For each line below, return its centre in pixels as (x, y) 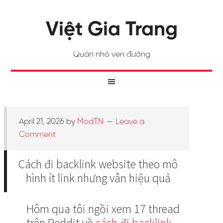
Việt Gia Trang (111, 30)
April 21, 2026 (42, 122)
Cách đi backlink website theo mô (98, 164)
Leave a (130, 122)
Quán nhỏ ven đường (111, 55)
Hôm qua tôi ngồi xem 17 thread (103, 209)
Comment (37, 135)
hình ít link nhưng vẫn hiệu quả (98, 178)
